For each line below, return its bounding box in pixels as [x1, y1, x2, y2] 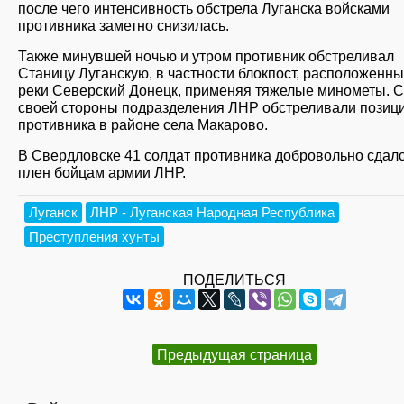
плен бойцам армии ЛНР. [18, 164, 186, 181]
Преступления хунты [29, 229, 160, 245]
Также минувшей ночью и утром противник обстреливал [18, 47, 394, 64]
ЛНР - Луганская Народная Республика [90, 205, 335, 221]
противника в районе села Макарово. [18, 115, 268, 133]
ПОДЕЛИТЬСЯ [183, 271, 286, 289]
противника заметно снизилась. [18, 16, 229, 33]
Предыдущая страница [157, 346, 312, 363]
